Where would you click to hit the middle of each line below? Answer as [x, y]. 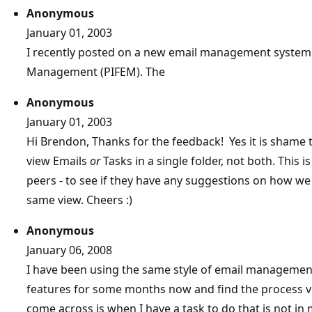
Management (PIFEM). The [96, 72]
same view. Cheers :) [79, 200]
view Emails [58, 161]
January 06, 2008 [69, 250]
